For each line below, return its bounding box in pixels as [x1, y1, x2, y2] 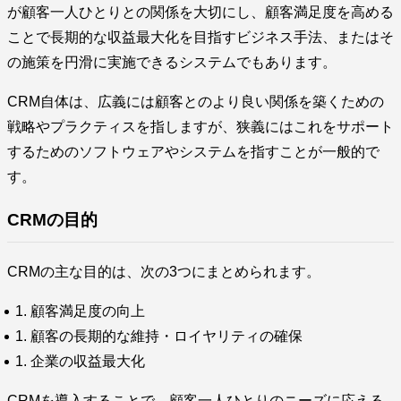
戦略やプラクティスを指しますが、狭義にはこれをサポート [7, 118, 394, 134]
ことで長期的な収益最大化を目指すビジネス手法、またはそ [7, 29, 394, 45]
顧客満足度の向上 [30, 303, 145, 320]
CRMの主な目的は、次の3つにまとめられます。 [7, 264, 320, 280]
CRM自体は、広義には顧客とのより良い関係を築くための [7, 93, 384, 109]
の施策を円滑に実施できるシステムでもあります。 [7, 54, 337, 70]
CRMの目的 [7, 210, 98, 230]
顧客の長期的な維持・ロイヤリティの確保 [30, 328, 303, 345]
